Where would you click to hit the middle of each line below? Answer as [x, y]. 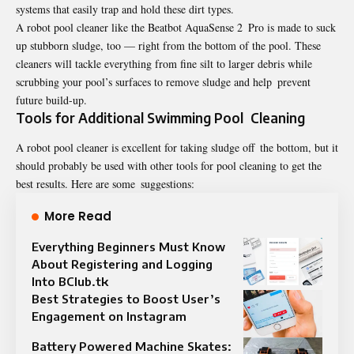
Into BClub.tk [70, 282]
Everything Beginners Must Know [128, 247]
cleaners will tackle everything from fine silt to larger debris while [164, 63]
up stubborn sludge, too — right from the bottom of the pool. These [168, 45]
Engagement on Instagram [109, 316]
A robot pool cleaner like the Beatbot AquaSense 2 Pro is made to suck [176, 27]
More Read [78, 217]
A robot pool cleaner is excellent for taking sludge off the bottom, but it [177, 148]
